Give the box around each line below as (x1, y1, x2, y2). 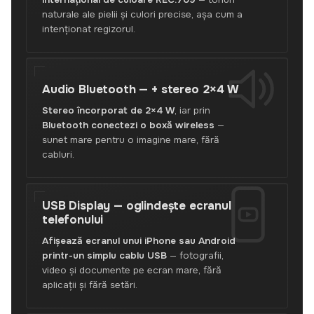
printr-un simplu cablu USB (42, 250, 167, 261)
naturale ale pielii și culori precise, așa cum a (42, 8, 243, 20)
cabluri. (42, 149, 74, 161)
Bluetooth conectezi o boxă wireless (42, 119, 214, 131)
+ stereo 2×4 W (151, 82, 239, 97)
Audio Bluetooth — (42, 82, 152, 97)
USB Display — (42, 198, 126, 213)
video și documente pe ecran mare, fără (42, 264, 221, 276)
